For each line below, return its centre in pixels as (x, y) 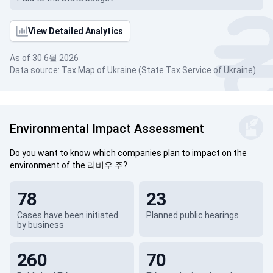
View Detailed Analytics (76, 31)
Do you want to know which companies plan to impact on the (128, 153)
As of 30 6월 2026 (44, 58)
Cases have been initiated (68, 215)
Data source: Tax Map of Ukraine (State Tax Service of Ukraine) (133, 70)
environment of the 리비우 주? (69, 165)
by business (41, 225)
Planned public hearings (192, 215)
